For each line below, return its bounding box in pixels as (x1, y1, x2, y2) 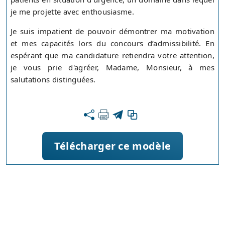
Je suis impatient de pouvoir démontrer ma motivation (11, 26, 214, 37)
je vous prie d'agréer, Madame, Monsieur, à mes (11, 62, 214, 73)
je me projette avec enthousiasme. (11, 7, 134, 17)
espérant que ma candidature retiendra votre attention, (11, 50, 214, 61)
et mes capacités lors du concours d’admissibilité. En (11, 38, 214, 49)
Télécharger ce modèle (54, 139, 171, 153)
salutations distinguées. (11, 74, 96, 85)
